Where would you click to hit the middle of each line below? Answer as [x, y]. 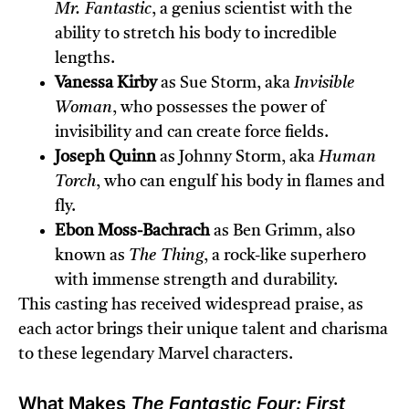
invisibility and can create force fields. [192, 133]
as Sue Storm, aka [225, 84]
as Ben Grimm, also [283, 231]
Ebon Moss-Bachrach [132, 231]
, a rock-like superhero [285, 256]
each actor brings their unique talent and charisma [203, 330]
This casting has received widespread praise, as [191, 305]
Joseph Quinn [105, 157]
